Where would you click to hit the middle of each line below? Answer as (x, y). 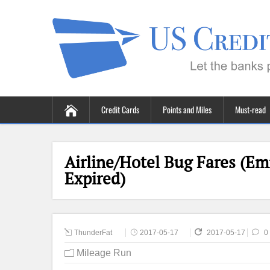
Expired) (95, 178)
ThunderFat (93, 233)
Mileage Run (104, 253)
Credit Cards (120, 109)
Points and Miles (187, 109)
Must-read (250, 109)
